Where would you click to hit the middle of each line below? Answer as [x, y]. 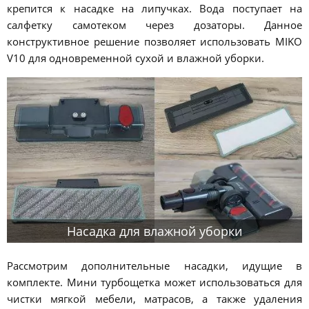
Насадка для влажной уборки [154, 231]
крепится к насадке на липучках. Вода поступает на [154, 9]
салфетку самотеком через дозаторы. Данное [154, 25]
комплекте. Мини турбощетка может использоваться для [154, 282]
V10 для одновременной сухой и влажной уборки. [136, 58]
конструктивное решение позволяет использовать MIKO [154, 42]
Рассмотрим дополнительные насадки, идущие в [154, 266]
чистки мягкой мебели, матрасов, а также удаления [154, 299]
